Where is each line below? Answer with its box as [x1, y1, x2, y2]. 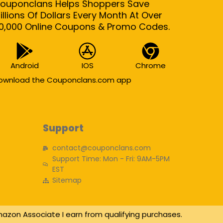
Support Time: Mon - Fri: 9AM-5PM [52, 154, 170, 164]
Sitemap [52, 175, 82, 185]
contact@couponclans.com [52, 143, 151, 153]
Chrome [135, 60, 166, 71]
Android [10, 60, 39, 71]
